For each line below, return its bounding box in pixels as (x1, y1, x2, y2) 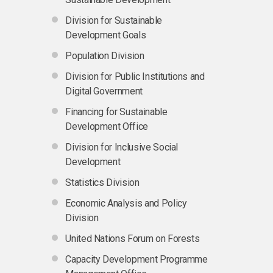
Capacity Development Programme (65, 253, 208, 265)
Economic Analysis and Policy (65, 197, 187, 209)
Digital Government (65, 85, 143, 97)
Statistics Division (65, 176, 140, 188)
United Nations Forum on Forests (65, 232, 200, 244)
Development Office (65, 120, 148, 132)
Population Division (65, 49, 144, 62)
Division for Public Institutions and (65, 70, 205, 82)
